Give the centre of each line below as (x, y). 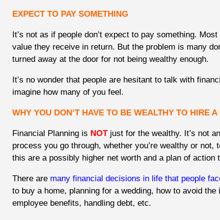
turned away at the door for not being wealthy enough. (110, 59)
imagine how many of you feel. (68, 92)
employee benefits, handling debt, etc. (83, 203)
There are (31, 179)
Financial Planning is (51, 134)
